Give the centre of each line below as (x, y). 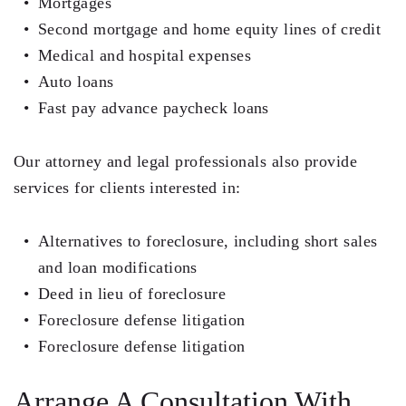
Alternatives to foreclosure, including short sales (208, 242)
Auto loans (76, 82)
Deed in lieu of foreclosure (132, 294)
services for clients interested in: (127, 188)
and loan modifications (118, 268)
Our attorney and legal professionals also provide (186, 162)
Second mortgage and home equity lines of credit (210, 29)
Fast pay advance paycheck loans (154, 108)
